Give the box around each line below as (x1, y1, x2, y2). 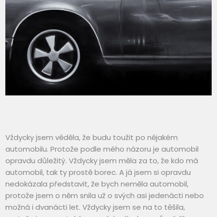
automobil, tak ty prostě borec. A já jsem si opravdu (5, 167, 191, 178)
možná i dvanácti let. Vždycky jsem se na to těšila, (5, 202, 186, 213)
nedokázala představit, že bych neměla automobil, (5, 179, 189, 189)
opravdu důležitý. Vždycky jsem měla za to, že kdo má (5, 155, 199, 166)
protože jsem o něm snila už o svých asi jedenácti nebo (5, 190, 204, 201)
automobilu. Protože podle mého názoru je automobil (5, 144, 199, 155)
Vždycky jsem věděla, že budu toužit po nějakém (5, 132, 178, 143)
